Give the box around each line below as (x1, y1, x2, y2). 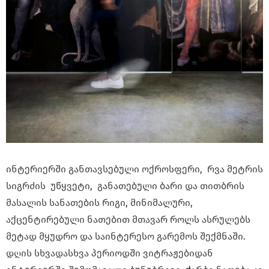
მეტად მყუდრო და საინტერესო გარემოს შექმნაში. (6, 231, 246, 243)
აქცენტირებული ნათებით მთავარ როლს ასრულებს (6, 214, 250, 226)
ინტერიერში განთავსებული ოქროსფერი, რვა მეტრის (6, 163, 263, 175)
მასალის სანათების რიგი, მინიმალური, (6, 197, 193, 209)
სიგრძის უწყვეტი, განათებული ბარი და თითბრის (6, 180, 244, 192)
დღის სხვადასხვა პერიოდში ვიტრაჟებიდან (6, 247, 213, 259)
